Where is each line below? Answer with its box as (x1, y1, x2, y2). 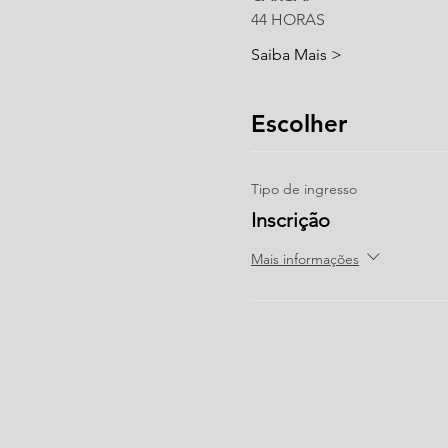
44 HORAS (251, 9, 325, 29)
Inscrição (251, 207, 330, 232)
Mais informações (251, 250, 359, 269)
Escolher (251, 108, 347, 138)
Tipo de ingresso (251, 179, 357, 198)
